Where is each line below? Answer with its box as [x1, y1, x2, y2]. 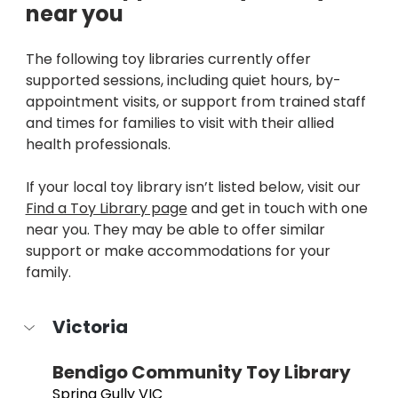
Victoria [52, 314, 128, 340]
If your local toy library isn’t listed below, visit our [25, 177, 364, 198]
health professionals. [25, 134, 171, 155]
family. [25, 262, 71, 283]
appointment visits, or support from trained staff [25, 92, 370, 113]
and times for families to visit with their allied [25, 113, 338, 134]
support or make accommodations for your [25, 241, 334, 262]
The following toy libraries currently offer [25, 49, 314, 70]
